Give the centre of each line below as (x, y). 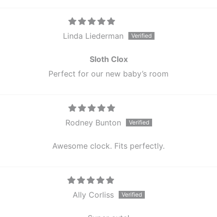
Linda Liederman (93, 36)
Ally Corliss (93, 195)
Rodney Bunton (93, 123)
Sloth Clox (108, 59)
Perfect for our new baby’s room (108, 74)
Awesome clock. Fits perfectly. (108, 146)
